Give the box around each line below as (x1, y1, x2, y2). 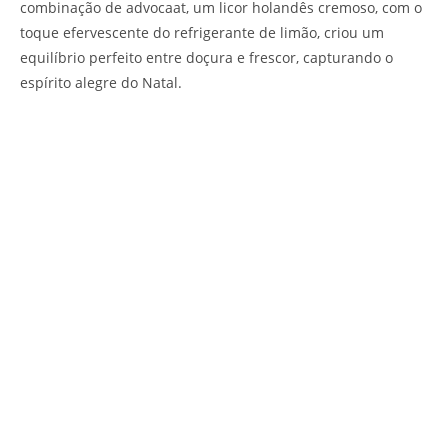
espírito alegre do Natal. (20, 72, 182, 92)
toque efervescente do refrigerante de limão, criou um (20, 22, 384, 42)
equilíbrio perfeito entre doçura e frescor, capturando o (20, 47, 393, 67)
